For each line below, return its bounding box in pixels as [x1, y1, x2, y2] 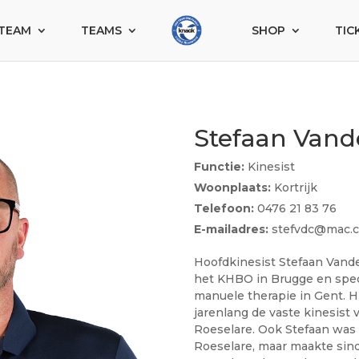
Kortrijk [270, 179, 317, 195]
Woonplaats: [193, 179, 271, 195]
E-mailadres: [193, 221, 268, 236]
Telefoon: [193, 200, 254, 216]
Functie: [193, 159, 244, 174]
